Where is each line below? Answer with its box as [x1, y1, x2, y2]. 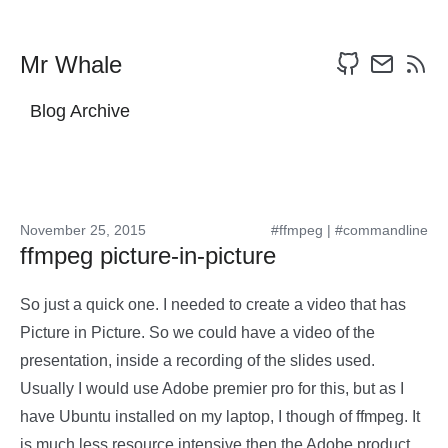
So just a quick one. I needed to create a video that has [20, 296, 406, 313]
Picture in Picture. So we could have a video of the [20, 324, 375, 341]
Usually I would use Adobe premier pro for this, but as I [20, 380, 404, 397]
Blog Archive [30, 101, 130, 121]
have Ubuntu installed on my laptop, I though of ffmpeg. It [20, 408, 420, 425]
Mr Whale [20, 51, 122, 78]
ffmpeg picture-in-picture [20, 242, 276, 269]
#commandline [335, 222, 428, 238]
